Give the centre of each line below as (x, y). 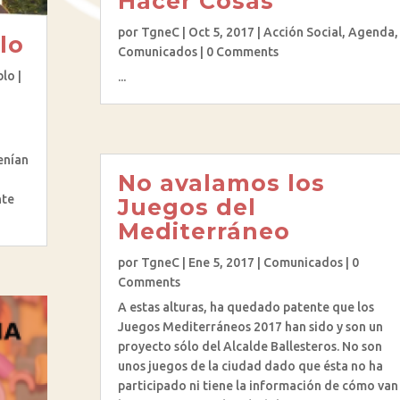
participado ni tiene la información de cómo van (258, 385)
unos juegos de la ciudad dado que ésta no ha (250, 366)
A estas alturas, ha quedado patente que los (246, 307)
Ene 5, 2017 (221, 262)
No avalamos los (221, 183)
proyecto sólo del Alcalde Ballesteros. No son (250, 346)
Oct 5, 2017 (221, 32)
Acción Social (302, 32)
